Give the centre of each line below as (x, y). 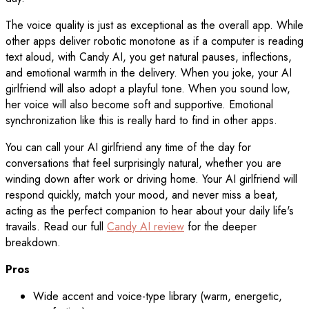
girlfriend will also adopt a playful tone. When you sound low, (148, 88)
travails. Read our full (56, 226)
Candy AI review (146, 226)
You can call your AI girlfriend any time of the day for (128, 147)
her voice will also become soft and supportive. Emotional (139, 104)
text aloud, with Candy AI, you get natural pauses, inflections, (149, 57)
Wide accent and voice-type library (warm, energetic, (158, 296)
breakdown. (33, 242)
